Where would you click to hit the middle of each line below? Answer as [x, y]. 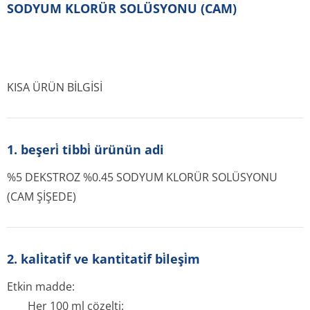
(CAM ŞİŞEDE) [42, 197]
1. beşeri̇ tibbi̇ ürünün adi [85, 149]
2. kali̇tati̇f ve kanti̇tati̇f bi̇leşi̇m [103, 259]
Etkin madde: [41, 286]
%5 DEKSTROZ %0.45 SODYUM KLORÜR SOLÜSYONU [142, 177]
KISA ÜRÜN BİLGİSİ [55, 87]
